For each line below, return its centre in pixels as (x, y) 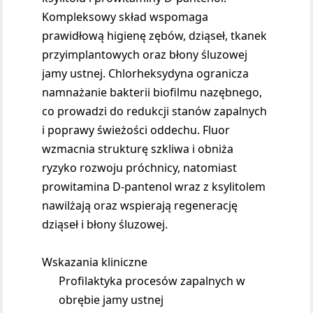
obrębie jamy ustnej (111, 300)
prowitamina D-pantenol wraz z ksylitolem (154, 187)
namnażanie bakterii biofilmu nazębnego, (152, 92)
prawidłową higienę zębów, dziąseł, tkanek (155, 36)
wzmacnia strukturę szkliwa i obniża (138, 149)
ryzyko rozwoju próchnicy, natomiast (140, 168)
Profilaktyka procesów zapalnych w (152, 281)
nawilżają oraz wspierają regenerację (140, 205)
